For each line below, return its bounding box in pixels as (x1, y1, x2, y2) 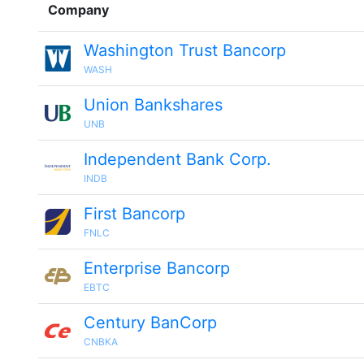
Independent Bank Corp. (84, 149, 271, 169)
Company (48, 2, 109, 18)
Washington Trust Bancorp (84, 41, 286, 60)
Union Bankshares (84, 95, 223, 115)
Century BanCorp (84, 313, 217, 332)
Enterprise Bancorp (84, 258, 230, 278)
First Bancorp (84, 204, 185, 223)
